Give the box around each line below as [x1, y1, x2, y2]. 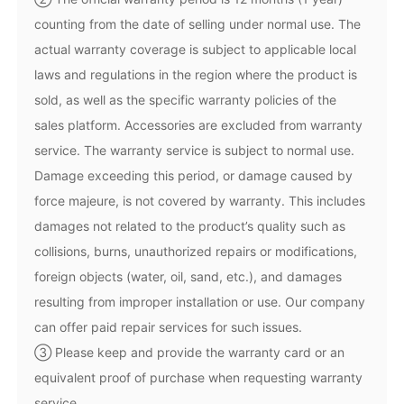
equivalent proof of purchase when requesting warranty [34, 370, 363, 386]
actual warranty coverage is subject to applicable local [34, 41, 357, 58]
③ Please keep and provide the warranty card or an [34, 344, 345, 361]
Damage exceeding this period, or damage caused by [34, 168, 353, 184]
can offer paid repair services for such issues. [34, 319, 303, 335]
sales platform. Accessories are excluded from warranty [34, 117, 363, 133]
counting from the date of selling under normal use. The [34, 16, 362, 32]
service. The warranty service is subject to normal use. [34, 142, 355, 159]
